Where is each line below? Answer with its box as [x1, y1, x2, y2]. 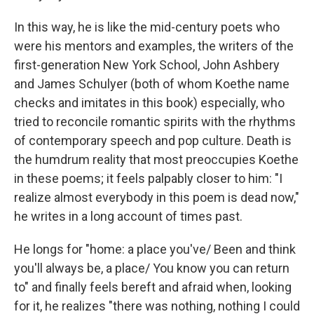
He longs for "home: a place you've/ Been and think [14, 242, 296, 257]
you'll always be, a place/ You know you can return [14, 261, 289, 275]
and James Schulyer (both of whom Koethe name [14, 76, 289, 91]
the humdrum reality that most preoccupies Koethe [14, 152, 299, 167]
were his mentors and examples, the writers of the [14, 39, 294, 53]
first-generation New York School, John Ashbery [14, 57, 280, 72]
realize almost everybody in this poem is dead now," [14, 190, 299, 205]
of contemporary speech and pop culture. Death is [14, 133, 292, 148]
